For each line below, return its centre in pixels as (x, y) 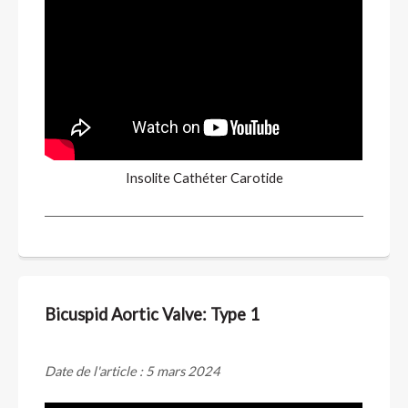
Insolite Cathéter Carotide (204, 178)
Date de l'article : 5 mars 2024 (133, 372)
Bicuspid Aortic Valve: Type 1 (153, 314)
